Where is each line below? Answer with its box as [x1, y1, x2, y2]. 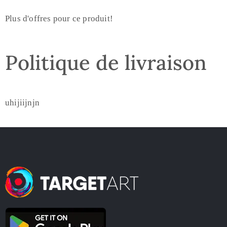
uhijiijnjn [5, 98, 40, 108]
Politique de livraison [5, 50, 207, 76]
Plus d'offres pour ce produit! [5, 14, 113, 24]
